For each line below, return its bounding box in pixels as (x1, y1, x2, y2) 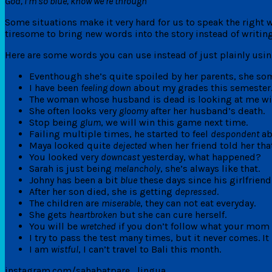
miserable (101, 197, 140, 209)
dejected (113, 139, 147, 151)
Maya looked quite (29, 139, 113, 151)
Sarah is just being (29, 162, 114, 174)
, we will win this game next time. (101, 116, 248, 128)
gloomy (119, 104, 148, 117)
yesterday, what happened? (140, 151, 261, 163)
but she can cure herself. (117, 208, 226, 220)
